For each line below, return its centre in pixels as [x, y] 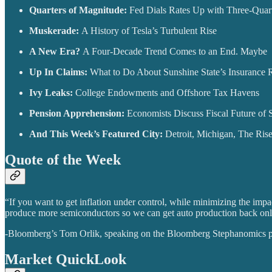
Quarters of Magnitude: [79, 10]
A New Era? [56, 52]
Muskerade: [55, 31]
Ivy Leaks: [52, 93]
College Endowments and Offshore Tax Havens [168, 93]
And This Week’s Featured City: [97, 134]
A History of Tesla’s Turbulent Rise [149, 31]
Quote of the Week [63, 160]
